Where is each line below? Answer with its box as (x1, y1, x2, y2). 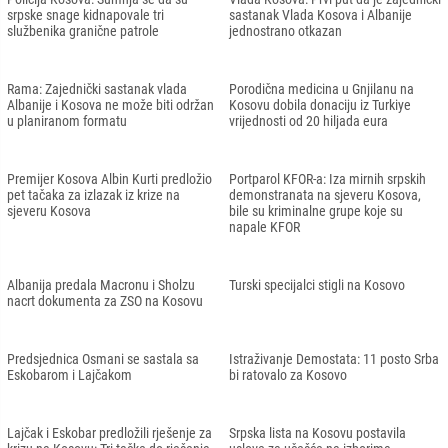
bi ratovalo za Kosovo (229, 366, 347, 383)
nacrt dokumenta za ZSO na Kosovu (7, 292, 203, 309)
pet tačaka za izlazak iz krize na (7, 186, 180, 203)
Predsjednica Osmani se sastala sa (7, 350, 199, 367)
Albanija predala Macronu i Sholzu (7, 276, 195, 293)
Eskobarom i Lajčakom (7, 366, 132, 383)
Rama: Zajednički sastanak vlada (7, 80, 187, 97)
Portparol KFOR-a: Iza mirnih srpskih (229, 170, 426, 187)
